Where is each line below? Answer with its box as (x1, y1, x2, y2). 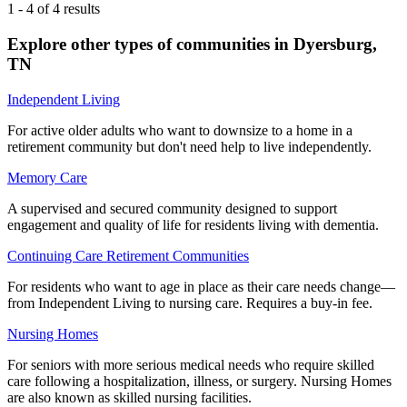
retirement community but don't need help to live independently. (7, 138, 372, 154)
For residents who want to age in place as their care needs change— (7, 278, 395, 294)
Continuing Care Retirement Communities (7, 247, 249, 263)
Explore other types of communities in (7, 34, 293, 54)
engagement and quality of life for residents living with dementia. (7, 216, 379, 233)
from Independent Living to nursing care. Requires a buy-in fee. (7, 294, 372, 311)
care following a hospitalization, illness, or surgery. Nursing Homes (7, 372, 392, 389)
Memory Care (7, 169, 87, 185)
